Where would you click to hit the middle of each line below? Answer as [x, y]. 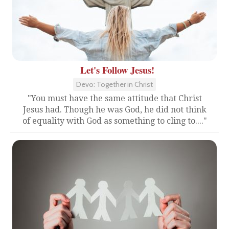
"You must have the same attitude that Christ [114, 98]
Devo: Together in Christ [114, 84]
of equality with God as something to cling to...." [114, 121]
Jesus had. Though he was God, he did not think [114, 109]
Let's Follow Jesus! [117, 70]
